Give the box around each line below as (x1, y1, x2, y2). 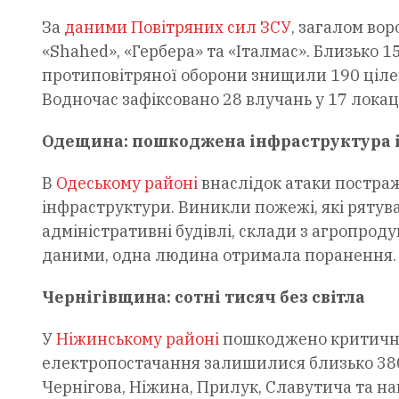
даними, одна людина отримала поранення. (41, 244, 396, 265)
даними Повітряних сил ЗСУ (63, 16, 291, 37)
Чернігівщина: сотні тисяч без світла (41, 286, 365, 307)
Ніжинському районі (55, 328, 219, 349)
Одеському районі (55, 172, 198, 193)
